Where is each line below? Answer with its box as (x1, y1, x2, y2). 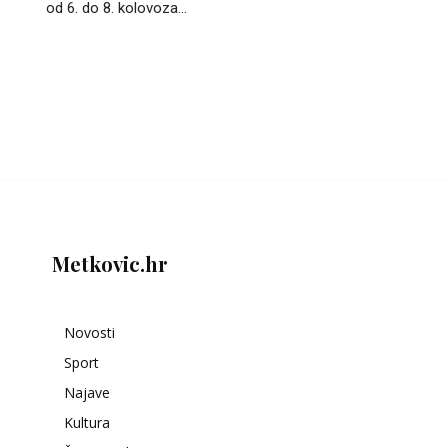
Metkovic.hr (52, 249, 168, 277)
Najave (64, 382, 110, 402)
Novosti (64, 322, 115, 342)
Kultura (64, 412, 110, 432)
